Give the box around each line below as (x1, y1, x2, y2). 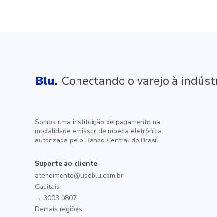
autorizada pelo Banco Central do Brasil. (35, 135, 160, 145)
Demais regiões (35, 204, 82, 214)
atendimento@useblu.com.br (35, 170, 123, 180)
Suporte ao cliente (35, 158, 97, 168)
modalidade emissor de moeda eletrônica (35, 126, 162, 136)
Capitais (35, 182, 60, 191)
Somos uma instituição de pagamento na (35, 117, 160, 126)
